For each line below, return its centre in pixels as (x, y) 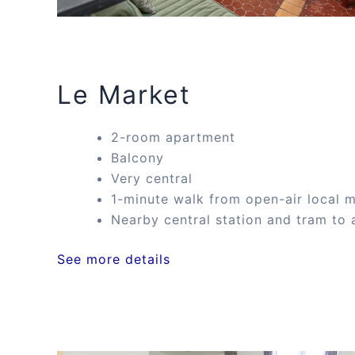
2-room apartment (173, 137)
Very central (152, 178)
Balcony (137, 157)
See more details (114, 259)
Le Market (124, 94)
